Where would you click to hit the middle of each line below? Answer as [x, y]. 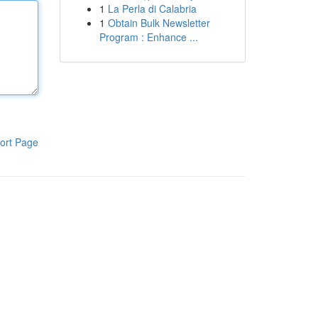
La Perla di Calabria [152, 9]
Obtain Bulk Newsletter [159, 23]
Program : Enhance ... [148, 37]
